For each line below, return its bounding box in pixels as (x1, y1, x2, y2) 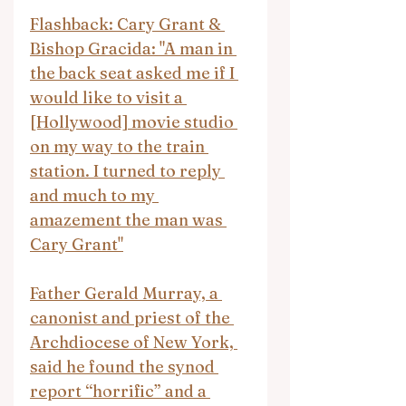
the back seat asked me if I (30, 63, 238, 83)
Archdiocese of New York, (30, 332, 237, 353)
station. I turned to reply (30, 160, 225, 181)
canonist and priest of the (30, 307, 234, 328)
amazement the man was (30, 209, 227, 230)
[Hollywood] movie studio (30, 111, 237, 132)
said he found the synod (30, 356, 218, 377)
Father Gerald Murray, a (30, 283, 222, 304)
